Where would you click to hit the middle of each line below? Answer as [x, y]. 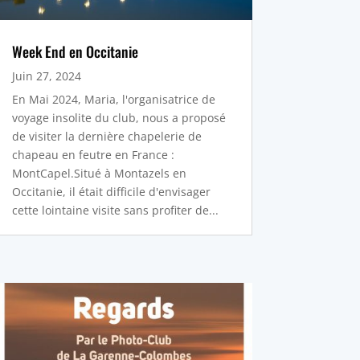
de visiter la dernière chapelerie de [106, 136]
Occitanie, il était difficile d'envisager [111, 191]
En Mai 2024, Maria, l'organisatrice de [113, 99]
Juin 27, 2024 [46, 76]
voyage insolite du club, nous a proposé [119, 117]
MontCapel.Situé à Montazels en [99, 173]
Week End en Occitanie [75, 51]
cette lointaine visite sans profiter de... [115, 210]
